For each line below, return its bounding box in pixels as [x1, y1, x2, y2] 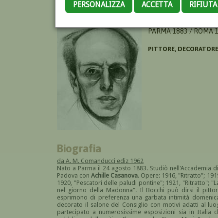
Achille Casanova [91, 171, 138, 179]
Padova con [57, 171, 91, 179]
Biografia [57, 141, 102, 155]
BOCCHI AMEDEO [148, 18, 199, 26]
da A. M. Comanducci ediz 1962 [57, 157, 144, 164]
